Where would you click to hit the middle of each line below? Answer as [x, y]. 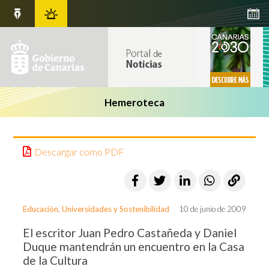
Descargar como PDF [80, 152]
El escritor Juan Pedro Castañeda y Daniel [130, 233]
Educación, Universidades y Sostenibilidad [96, 209]
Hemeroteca [134, 102]
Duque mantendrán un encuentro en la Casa [134, 247]
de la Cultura [56, 261]
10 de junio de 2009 [212, 209]
